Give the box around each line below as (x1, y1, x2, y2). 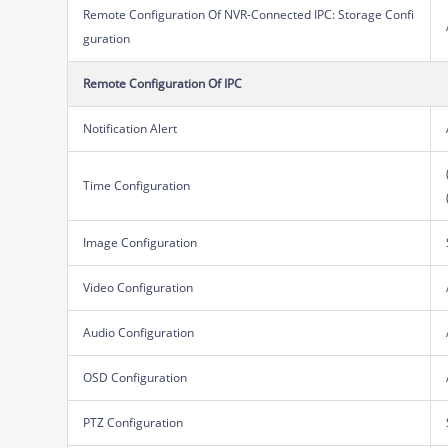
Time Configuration (83, 176, 191, 194)
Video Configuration (83, 278, 194, 296)
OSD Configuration (83, 368, 188, 386)
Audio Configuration (83, 323, 195, 341)
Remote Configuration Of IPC (83, 74, 243, 92)
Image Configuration (83, 233, 198, 251)
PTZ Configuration (83, 413, 184, 431)
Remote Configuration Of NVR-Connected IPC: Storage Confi (83, 5, 415, 23)
